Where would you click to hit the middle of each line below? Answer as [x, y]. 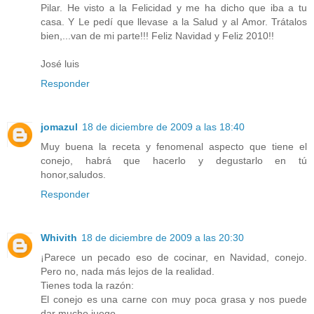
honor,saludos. [73, 175]
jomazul [59, 127]
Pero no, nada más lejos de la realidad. [128, 272]
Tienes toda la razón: [87, 286]
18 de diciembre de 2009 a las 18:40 [163, 127]
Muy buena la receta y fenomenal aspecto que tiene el [174, 147]
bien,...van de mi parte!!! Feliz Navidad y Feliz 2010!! [157, 36]
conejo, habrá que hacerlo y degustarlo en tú [174, 161]
